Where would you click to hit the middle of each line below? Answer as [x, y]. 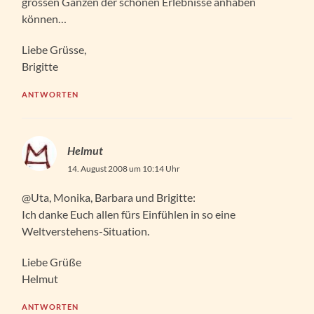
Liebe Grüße [52, 261]
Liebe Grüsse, [54, 49]
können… [45, 18]
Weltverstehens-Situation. [86, 231]
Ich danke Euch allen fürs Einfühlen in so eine [129, 214]
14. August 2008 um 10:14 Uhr [124, 168]
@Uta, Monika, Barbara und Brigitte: [109, 197]
